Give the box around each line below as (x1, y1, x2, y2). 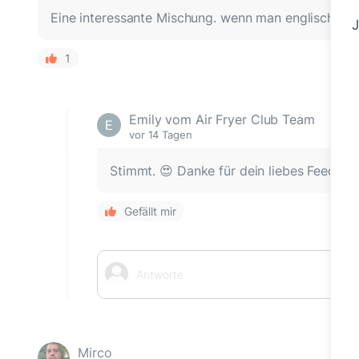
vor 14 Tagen (129, 127, 192, 141)
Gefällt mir (123, 204, 176, 218)
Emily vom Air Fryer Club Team (129, 111, 315, 127)
